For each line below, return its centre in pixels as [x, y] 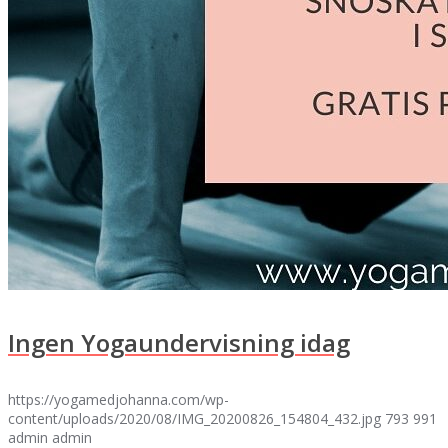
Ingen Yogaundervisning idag [179, 342]
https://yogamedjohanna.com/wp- [118, 400]
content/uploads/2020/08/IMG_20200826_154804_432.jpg [194, 419]
